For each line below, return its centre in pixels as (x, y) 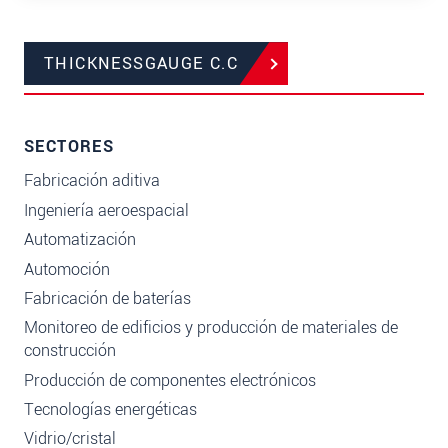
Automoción (67, 269)
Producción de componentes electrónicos (170, 380)
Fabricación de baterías (107, 298)
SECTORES (69, 147)
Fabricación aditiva (92, 181)
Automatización (80, 240)
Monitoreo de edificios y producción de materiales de (211, 328)
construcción (70, 351)
